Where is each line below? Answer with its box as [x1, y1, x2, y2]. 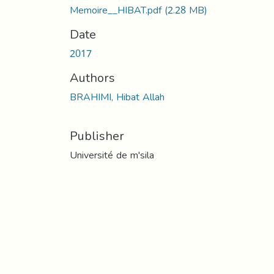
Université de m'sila [70, 145, 154, 165]
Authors [70, 65, 115, 89]
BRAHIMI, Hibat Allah [70, 87, 165, 106]
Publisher [70, 124, 124, 147]
